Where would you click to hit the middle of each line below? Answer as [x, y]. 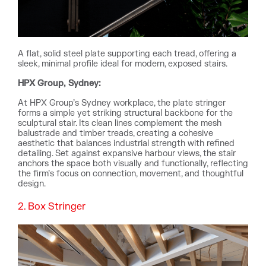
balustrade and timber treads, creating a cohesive [115, 133]
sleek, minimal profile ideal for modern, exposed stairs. [123, 64]
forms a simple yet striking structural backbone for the [125, 113]
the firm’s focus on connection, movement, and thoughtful [131, 174]
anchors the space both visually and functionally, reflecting [133, 164]
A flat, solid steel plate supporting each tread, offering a [127, 54]
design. [32, 184]
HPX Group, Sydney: [59, 83]
